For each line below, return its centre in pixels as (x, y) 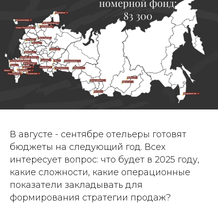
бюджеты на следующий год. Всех (88, 147)
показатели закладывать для (76, 185)
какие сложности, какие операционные (100, 172)
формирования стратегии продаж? (90, 198)
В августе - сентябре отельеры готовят (98, 134)
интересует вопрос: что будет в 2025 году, (105, 160)
